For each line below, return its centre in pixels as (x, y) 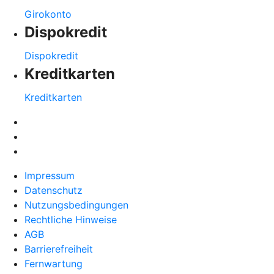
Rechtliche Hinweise (71, 219)
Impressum (50, 175)
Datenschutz (54, 190)
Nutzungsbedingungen (76, 205)
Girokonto (48, 14)
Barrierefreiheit (59, 249)
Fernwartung (54, 263)
